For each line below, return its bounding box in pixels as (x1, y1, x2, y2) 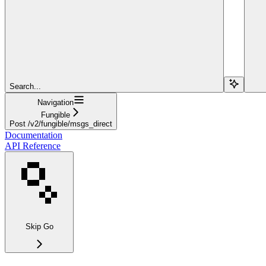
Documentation (5, 129, 62, 140)
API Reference (5, 140, 61, 151)
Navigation (37, 97, 74, 107)
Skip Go (25, 222, 53, 232)
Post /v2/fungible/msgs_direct (9, 119, 112, 128)
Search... (9, 81, 41, 91)
